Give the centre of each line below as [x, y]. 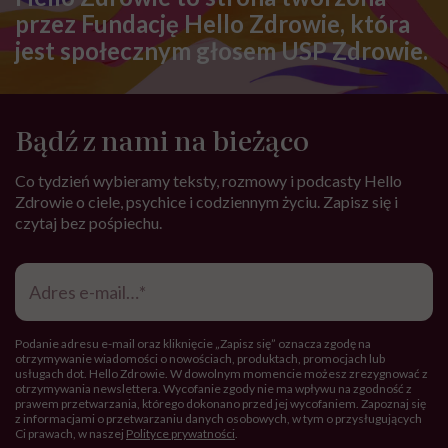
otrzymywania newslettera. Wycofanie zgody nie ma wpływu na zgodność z [213, 389]
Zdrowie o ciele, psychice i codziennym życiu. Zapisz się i [206, 202]
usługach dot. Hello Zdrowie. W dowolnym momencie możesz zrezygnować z [221, 374]
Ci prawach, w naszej [70, 434]
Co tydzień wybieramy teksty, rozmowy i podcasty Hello [208, 181]
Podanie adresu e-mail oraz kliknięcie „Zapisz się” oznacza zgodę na [193, 344]
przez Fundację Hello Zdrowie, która [212, 24]
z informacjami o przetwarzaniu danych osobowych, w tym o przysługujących [218, 419]
